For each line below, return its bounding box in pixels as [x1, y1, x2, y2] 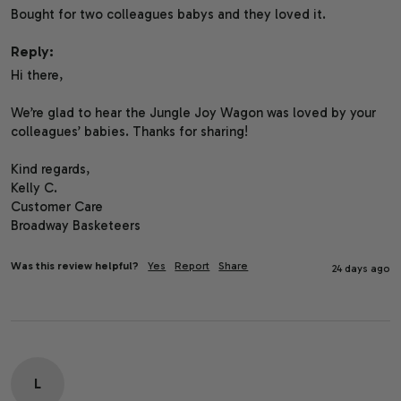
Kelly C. [11, 180, 58, 197]
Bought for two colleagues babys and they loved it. [11, 6, 330, 23]
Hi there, [11, 67, 64, 84]
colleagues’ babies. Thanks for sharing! [11, 124, 249, 141]
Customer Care [11, 199, 104, 216]
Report [175, 260, 210, 273]
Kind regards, [11, 161, 90, 178]
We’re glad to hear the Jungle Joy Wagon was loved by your [11, 105, 377, 122]
